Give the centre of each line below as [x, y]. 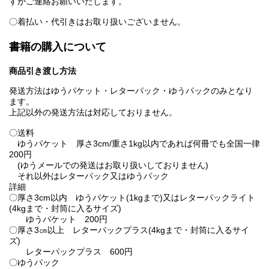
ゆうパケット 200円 [58, 219]
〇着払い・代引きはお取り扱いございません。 [97, 22]
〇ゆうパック [38, 263]
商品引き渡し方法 [43, 71]
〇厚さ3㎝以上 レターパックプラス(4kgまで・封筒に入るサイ [129, 230]
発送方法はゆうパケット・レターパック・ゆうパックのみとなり [131, 91]
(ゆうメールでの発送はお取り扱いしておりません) [109, 165]
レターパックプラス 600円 [71, 252]
